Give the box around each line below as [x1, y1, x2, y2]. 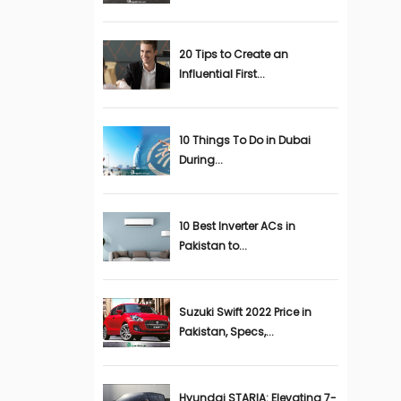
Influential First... [178, 66, 265, 81]
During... [178, 152, 223, 167]
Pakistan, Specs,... [178, 324, 274, 339]
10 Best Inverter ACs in [178, 218, 295, 234]
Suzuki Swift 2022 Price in [178, 304, 311, 320]
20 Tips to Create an [178, 47, 288, 62]
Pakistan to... [178, 238, 247, 253]
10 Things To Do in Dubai [178, 132, 311, 148]
